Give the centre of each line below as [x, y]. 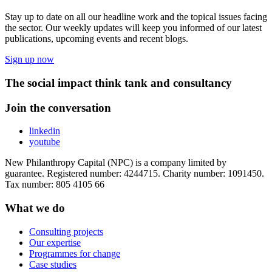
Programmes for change [75, 253]
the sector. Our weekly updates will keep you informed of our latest [133, 28]
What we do [35, 208]
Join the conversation [58, 107]
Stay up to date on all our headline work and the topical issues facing [136, 17]
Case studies [53, 264]
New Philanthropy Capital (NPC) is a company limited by [116, 163]
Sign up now [29, 59]
